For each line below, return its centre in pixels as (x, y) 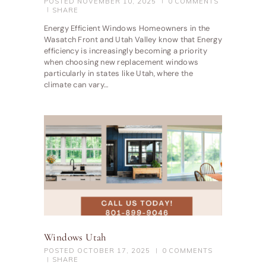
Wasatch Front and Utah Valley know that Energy (133, 40)
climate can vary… (76, 85)
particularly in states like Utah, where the (118, 74)
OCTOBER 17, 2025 (114, 251)
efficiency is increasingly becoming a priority (126, 51)
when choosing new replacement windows (121, 62)
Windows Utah (75, 237)
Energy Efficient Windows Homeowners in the (127, 28)
